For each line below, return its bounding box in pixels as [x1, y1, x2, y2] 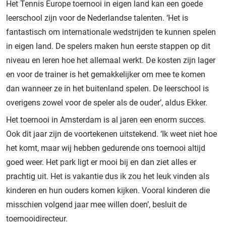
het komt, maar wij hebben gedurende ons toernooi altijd [6, 143, 205, 153]
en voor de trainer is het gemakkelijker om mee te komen [6, 69, 205, 79]
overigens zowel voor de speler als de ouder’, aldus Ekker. [6, 97, 207, 107]
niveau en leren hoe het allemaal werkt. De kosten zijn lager [6, 55, 215, 65]
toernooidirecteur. [6, 213, 68, 223]
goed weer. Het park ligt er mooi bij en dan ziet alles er [6, 157, 196, 167]
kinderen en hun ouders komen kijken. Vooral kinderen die [6, 185, 210, 195]
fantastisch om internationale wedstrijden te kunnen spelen [6, 27, 216, 37]
